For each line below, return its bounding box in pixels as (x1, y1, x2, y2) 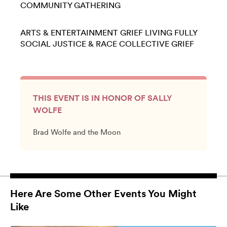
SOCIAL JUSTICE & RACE (20, 39, 117, 49)
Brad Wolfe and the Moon (33, 128, 121, 137)
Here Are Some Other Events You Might (10, 187, 197, 200)
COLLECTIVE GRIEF (119, 39, 194, 49)
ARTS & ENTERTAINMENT (20, 28, 118, 37)
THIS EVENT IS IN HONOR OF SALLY (33, 93, 172, 103)
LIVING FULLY (145, 28, 197, 37)
